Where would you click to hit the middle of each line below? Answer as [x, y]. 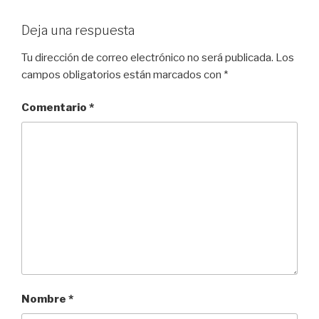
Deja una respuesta [78, 30]
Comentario [55, 108]
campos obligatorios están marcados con [122, 74]
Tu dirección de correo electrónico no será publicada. [147, 57]
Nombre [45, 299]
